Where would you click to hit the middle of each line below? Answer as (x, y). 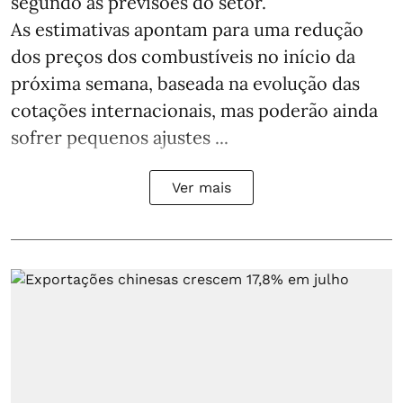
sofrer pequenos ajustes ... (120, 138)
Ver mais (201, 188)
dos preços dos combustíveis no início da (183, 57)
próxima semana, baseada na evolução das (185, 84)
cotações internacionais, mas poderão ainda (194, 111)
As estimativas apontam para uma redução (187, 30)
